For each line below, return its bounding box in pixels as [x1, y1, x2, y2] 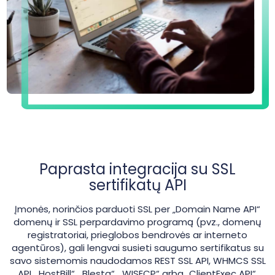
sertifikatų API [88, 174, 187, 195]
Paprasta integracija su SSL [39, 158, 236, 179]
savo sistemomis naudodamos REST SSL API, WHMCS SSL [9, 254, 266, 267]
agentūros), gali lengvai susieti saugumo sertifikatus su [11, 241, 264, 254]
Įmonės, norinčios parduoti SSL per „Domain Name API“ [15, 202, 260, 215]
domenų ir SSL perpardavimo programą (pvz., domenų [14, 215, 261, 228]
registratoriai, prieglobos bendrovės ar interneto [28, 228, 247, 241]
